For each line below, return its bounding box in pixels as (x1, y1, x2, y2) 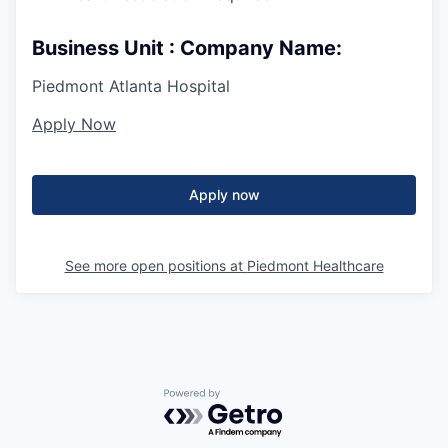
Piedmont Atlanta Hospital (32, 76, 230, 96)
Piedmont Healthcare (246, 257, 384, 274)
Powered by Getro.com (163, 388, 339, 409)
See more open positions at (64, 257, 247, 274)
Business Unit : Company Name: (32, 36, 342, 60)
